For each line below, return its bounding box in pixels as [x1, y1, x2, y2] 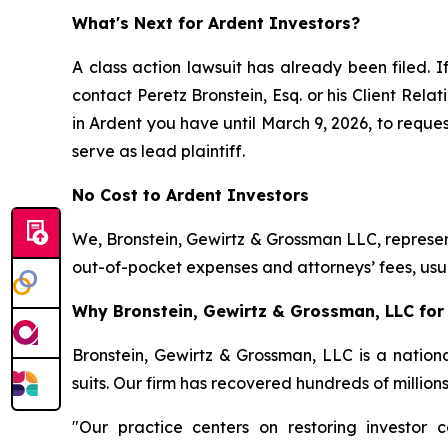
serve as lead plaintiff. [72, 141, 245, 162]
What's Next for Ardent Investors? [72, 13, 360, 34]
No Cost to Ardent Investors [72, 185, 309, 206]
